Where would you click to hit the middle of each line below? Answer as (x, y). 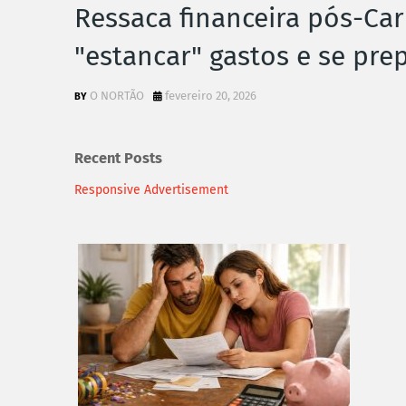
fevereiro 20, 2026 (211, 96)
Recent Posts (118, 159)
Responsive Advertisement (151, 189)
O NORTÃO (117, 96)
